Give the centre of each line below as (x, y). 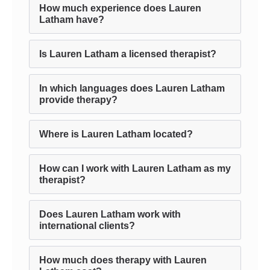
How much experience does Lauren (120, 8)
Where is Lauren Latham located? (116, 134)
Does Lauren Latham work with (110, 214)
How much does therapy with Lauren (123, 260)
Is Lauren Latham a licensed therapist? (128, 54)
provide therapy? (78, 100)
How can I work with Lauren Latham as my (135, 168)
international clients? (87, 226)
